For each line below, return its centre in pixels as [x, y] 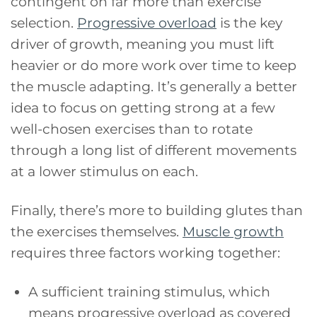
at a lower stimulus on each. [104, 172]
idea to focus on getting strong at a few [143, 108]
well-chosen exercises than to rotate [132, 129]
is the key [249, 23]
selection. [44, 23]
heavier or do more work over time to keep [154, 65]
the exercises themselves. [97, 232]
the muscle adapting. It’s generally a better [154, 87]
